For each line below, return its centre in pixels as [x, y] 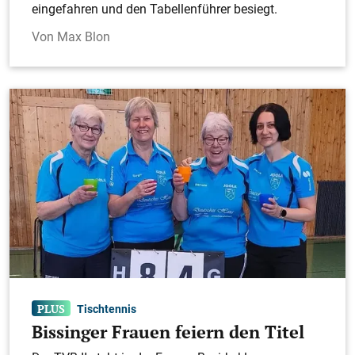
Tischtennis [107, 308]
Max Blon [84, 36]
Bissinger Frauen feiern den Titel [168, 333]
